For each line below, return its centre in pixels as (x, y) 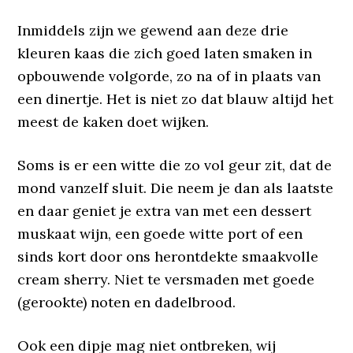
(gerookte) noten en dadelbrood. (127, 302)
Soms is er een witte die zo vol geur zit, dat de (175, 165)
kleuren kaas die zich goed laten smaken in (165, 53)
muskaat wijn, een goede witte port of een (160, 234)
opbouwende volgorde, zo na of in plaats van (169, 76)
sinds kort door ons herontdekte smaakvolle (168, 256)
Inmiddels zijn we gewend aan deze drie (153, 30)
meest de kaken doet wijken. (113, 122)
